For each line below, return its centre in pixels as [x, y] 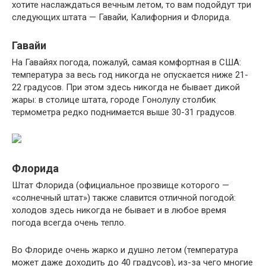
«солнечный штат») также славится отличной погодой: [124, 197]
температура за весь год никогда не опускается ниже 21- [130, 75]
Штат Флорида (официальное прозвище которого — [121, 185]
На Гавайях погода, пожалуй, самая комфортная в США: [126, 62]
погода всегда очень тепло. [69, 222]
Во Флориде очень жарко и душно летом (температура [125, 250]
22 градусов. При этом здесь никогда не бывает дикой [126, 87]
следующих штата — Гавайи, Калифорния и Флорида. [121, 17]
